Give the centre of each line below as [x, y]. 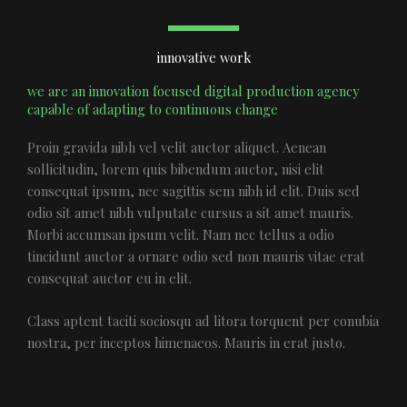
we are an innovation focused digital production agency [193, 91]
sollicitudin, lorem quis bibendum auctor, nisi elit [176, 169]
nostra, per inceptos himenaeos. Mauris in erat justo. [186, 343]
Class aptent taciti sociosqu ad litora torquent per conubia [203, 321]
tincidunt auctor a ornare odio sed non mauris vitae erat [196, 256]
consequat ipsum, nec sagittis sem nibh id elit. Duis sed [194, 191]
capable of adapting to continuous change [153, 109]
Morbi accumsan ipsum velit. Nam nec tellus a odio [181, 234]
